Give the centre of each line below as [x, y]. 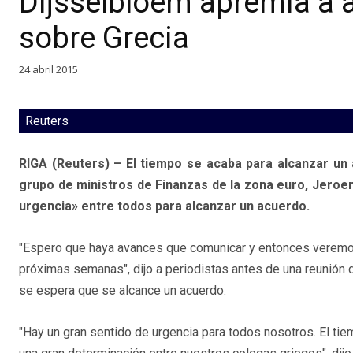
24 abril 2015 [48, 69]
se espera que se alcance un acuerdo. [123, 291]
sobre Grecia [104, 37]
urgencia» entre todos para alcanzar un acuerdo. [164, 206]
